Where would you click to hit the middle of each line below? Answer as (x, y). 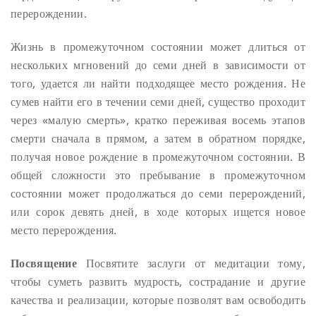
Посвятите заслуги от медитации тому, (191, 263)
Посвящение (44, 263)
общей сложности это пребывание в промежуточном (158, 175)
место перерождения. (64, 230)
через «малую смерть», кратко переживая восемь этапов (158, 120)
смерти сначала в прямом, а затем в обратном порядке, (158, 138)
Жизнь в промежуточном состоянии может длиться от (158, 46)
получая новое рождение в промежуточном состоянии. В (158, 156)
